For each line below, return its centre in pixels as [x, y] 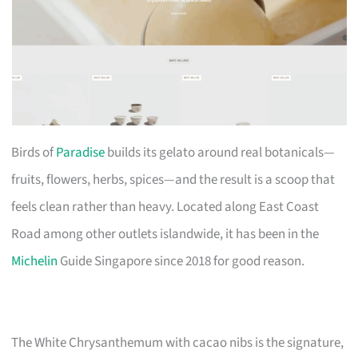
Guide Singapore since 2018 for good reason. [181, 261]
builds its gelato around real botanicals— [220, 152]
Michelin [35, 261]
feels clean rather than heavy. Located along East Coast [165, 207]
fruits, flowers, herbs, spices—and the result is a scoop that [173, 179]
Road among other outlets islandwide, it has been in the [165, 234]
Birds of [34, 152]
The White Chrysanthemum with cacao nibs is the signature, [178, 342]
